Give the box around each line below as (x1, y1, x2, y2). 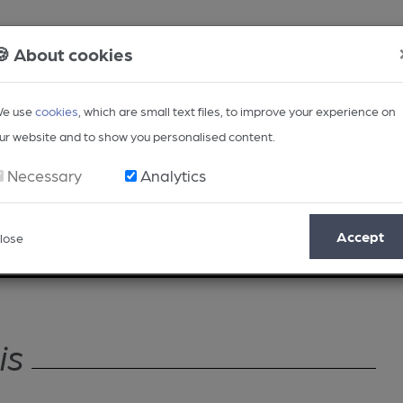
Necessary (7, 166, 82, 184)
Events (337, 235, 383, 252)
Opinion (27, 235, 79, 252)
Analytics (140, 166, 206, 184)
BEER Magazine (201, 235, 307, 252)
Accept (336, 228, 384, 245)
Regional (110, 235, 170, 252)
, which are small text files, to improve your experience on (78, 103, 396, 118)
